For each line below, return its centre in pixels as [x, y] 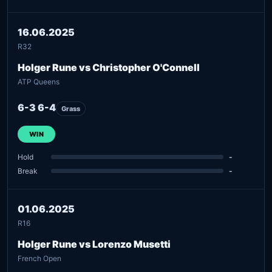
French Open [39, 258]
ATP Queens [39, 81]
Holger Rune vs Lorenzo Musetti [94, 244]
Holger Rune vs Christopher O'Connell [109, 67]
